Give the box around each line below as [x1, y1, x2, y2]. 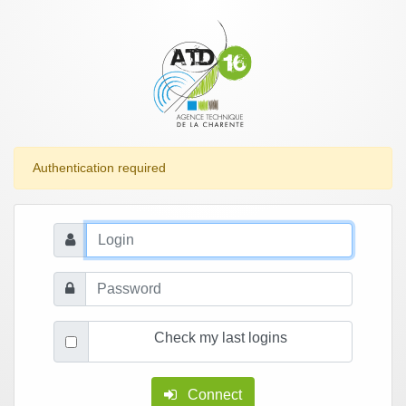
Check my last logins [153, 330, 287, 345]
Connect [188, 387, 242, 402]
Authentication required [33, 160, 166, 175]
